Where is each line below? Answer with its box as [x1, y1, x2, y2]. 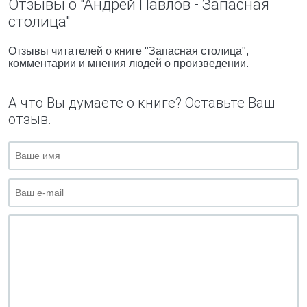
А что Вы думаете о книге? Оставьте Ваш [8, 95, 275, 111]
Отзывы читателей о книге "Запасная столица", [8, 45, 249, 57]
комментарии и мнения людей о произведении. [8, 58, 249, 69]
